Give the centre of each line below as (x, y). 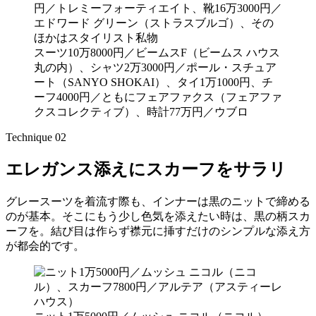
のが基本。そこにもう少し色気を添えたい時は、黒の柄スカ (158, 216)
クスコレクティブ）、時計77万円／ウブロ (141, 111)
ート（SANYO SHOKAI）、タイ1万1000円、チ (153, 82)
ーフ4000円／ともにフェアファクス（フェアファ (158, 97)
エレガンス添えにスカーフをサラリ (146, 169)
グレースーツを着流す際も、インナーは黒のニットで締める (158, 201)
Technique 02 (42, 137)
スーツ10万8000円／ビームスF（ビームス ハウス (157, 52)
